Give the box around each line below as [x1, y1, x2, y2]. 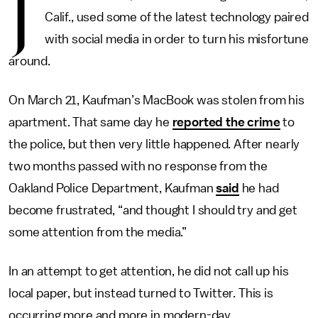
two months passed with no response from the [9, 160, 268, 172]
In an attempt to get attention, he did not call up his [9, 265, 289, 278]
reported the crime [172, 116, 280, 128]
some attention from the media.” [9, 226, 190, 238]
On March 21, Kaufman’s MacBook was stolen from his [9, 94, 305, 106]
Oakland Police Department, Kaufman [9, 182, 216, 194]
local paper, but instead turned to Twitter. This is [9, 287, 273, 300]
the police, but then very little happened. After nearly [9, 138, 300, 150]
